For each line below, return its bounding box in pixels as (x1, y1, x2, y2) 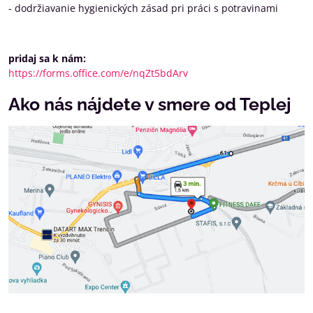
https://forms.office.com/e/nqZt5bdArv (8, 66, 188, 80)
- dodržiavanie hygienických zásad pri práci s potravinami (8, 1, 278, 15)
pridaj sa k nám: (8, 52, 86, 65)
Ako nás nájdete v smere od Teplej (8, 94, 291, 115)
